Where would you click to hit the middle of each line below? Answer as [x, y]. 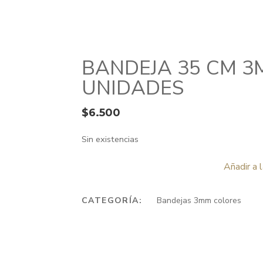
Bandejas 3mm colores [199, 200]
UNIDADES [133, 88]
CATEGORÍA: [114, 200]
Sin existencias [110, 139]
